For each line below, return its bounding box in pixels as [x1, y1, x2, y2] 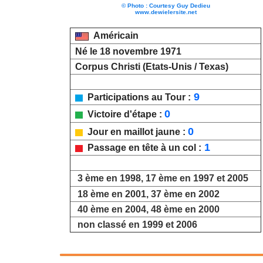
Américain [93, 30, 139, 41]
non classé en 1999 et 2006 [77, 219, 197, 230]
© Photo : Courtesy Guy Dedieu [121, 2, 210, 9]
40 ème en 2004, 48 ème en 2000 [77, 204, 220, 214]
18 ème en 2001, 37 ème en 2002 [77, 188, 220, 199]
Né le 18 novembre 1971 [70, 46, 181, 56]
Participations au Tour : [83, 92, 191, 102]
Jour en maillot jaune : [83, 126, 188, 137]
